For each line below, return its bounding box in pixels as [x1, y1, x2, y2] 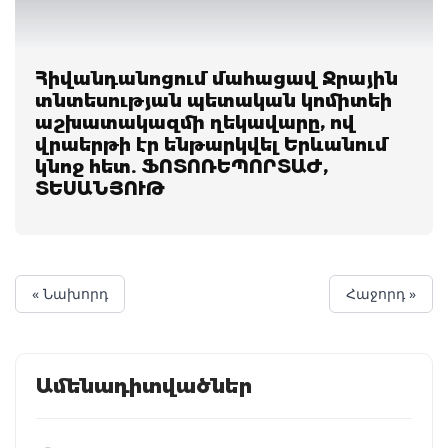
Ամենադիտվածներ [36, 373, 252, 398]
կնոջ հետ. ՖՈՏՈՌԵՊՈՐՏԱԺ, [35, 155, 328, 178]
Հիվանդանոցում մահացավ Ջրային [35, 67, 398, 90]
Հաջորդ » [346, 283, 416, 303]
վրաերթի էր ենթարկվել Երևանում [35, 133, 388, 156]
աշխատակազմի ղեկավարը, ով [35, 111, 355, 134]
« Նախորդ [32, 283, 108, 303]
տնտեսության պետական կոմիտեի [35, 89, 392, 112]
